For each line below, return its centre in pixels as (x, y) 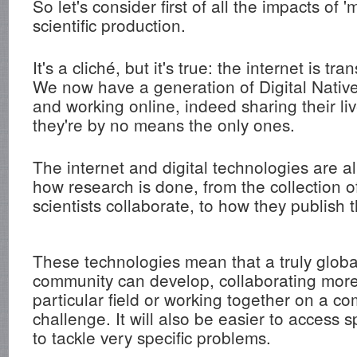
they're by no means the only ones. (164, 124)
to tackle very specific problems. (152, 337)
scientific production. (110, 24)
